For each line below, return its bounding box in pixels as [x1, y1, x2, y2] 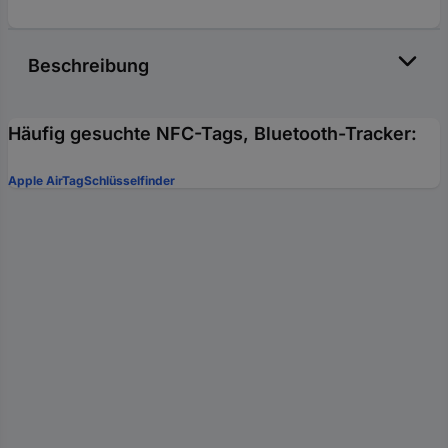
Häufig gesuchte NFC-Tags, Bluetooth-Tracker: [8, 123, 417, 145]
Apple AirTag [8, 173, 84, 189]
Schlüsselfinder [84, 173, 175, 189]
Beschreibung [28, 55, 149, 77]
